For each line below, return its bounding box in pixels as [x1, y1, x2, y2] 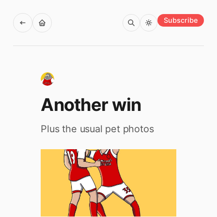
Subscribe [164, 15, 198, 24]
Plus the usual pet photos [41, 123, 154, 135]
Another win [41, 94, 141, 115]
